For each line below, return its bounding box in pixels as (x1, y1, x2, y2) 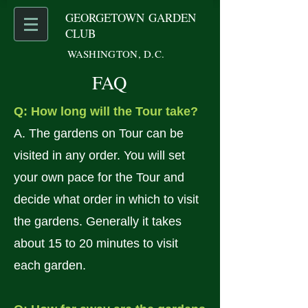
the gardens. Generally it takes (14, 214, 181, 228)
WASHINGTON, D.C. (67, 47, 165, 60)
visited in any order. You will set (14, 148, 185, 162)
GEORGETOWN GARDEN (65, 10, 196, 25)
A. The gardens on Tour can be (14, 126, 184, 140)
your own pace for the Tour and (14, 170, 184, 184)
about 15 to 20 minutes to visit (14, 236, 178, 250)
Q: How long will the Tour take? (14, 104, 198, 118)
